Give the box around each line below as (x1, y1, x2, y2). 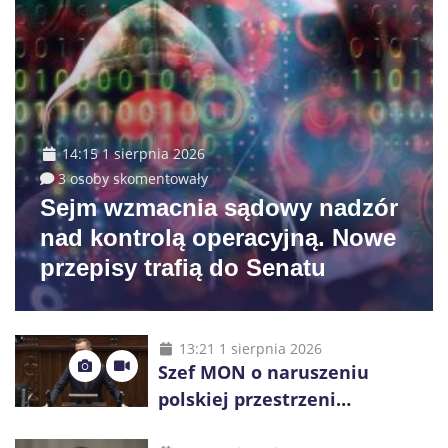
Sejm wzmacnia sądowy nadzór (40, 193, 398, 221)
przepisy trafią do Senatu (40, 253, 326, 281)
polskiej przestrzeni (157, 386, 336, 411)
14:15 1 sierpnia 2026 (62, 143, 205, 163)
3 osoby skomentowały (58, 168, 208, 188)
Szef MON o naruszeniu (157, 359, 369, 384)
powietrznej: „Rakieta (157, 413, 355, 438)
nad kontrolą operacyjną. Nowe (40, 223, 396, 251)
